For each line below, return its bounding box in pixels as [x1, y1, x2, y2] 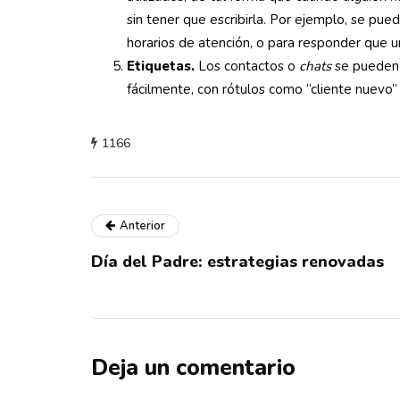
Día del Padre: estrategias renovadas [91, 251, 384, 272]
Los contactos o [195, 57, 299, 75]
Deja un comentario [91, 353, 296, 383]
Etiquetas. [127, 57, 195, 75]
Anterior [120, 218, 165, 234]
